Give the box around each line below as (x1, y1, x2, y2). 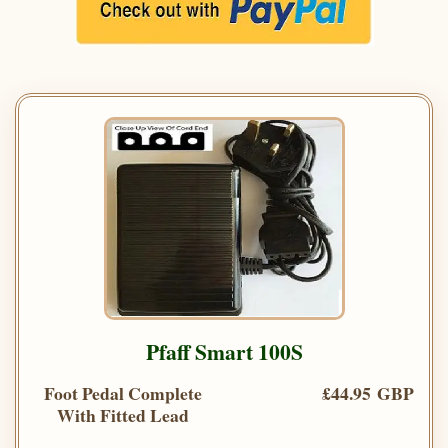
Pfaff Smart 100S (145, 336, 303, 368)
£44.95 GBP (322, 380, 414, 407)
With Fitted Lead (57, 402, 189, 429)
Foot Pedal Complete (44, 380, 202, 407)
